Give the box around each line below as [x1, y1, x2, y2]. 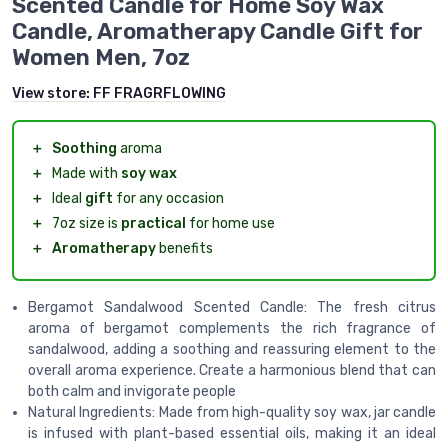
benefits [156, 239, 213, 257]
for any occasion [113, 189, 224, 207]
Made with [52, 164, 121, 182]
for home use [186, 214, 275, 232]
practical [121, 214, 186, 232]
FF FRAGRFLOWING [93, 84, 226, 102]
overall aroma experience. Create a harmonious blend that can [28, 361, 436, 379]
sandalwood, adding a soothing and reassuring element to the [28, 340, 436, 358]
